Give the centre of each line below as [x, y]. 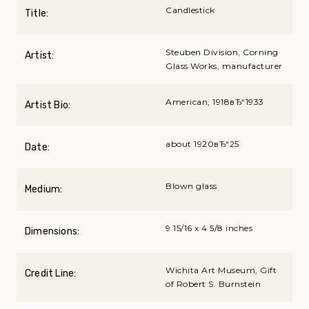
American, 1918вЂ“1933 [215, 102]
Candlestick [190, 10]
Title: [37, 14]
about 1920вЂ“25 [202, 144]
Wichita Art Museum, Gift [221, 270]
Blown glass [191, 186]
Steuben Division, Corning [222, 52]
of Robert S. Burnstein [213, 284]
